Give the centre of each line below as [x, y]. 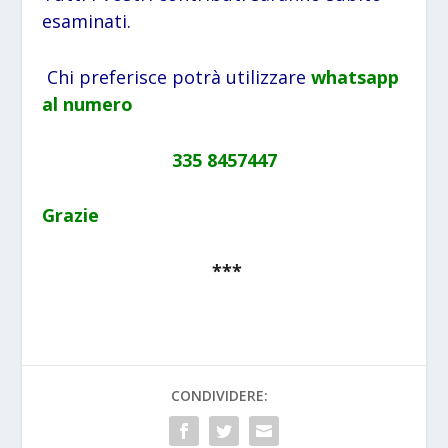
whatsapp [355, 76]
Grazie [71, 215]
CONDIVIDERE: [219, 396]
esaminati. [87, 20]
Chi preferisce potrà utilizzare [174, 76]
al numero [88, 103]
